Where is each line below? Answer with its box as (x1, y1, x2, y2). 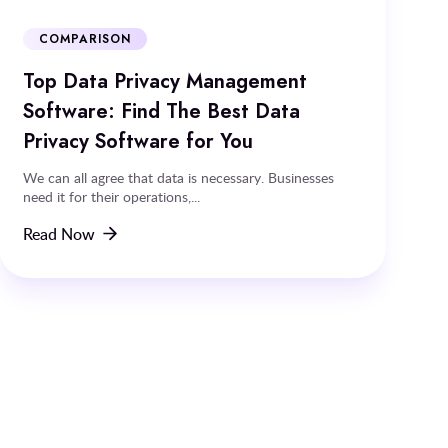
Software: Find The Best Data (23, 96, 301, 125)
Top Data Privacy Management (23, 66, 308, 95)
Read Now (23, 222, 96, 245)
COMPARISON (39, 30, 131, 47)
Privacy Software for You (23, 126, 254, 155)
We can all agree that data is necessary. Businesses (23, 167, 335, 187)
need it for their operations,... (23, 186, 201, 206)
